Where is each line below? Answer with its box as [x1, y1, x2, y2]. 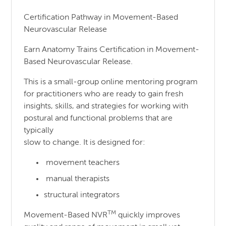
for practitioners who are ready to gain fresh [24, 90, 184, 98]
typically [24, 126, 54, 135]
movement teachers [44, 158, 120, 167]
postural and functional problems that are [24, 114, 173, 123]
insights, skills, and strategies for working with [24, 102, 189, 110]
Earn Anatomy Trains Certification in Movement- [24, 45, 200, 54]
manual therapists [44, 175, 110, 183]
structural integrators [44, 191, 120, 199]
